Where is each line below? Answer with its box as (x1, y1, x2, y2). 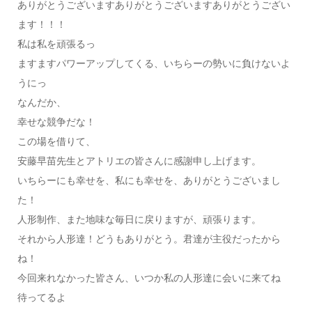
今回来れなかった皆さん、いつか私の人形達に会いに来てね (17, 272, 281, 283)
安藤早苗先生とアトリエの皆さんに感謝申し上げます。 (17, 155, 261, 166)
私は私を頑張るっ (17, 38, 95, 49)
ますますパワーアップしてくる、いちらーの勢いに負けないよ (17, 58, 290, 69)
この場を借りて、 (17, 136, 95, 147)
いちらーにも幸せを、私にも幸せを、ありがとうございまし (17, 175, 281, 186)
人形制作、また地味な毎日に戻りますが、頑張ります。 (17, 214, 261, 225)
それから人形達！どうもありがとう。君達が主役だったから (17, 233, 281, 244)
